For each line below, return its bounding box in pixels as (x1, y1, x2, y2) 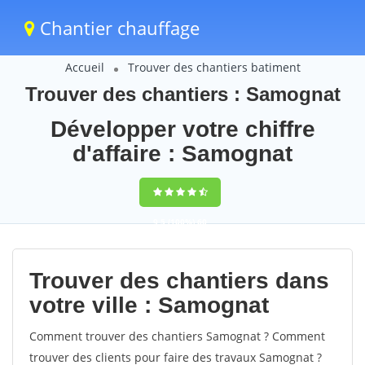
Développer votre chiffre (50, 117, 315, 142)
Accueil (64, 59, 104, 75)
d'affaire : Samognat (73, 141, 292, 166)
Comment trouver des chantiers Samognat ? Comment (29, 328, 325, 344)
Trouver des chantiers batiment (127, 59, 301, 75)
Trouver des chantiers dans (29, 268, 329, 293)
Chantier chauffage (35, 15, 200, 40)
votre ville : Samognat (29, 292, 269, 318)
